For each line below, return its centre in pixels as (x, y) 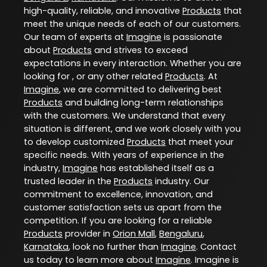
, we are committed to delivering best (140, 90)
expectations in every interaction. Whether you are (133, 63)
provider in (88, 234)
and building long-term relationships (143, 103)
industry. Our (181, 181)
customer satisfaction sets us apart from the (123, 208)
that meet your (200, 142)
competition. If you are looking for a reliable (118, 221)
